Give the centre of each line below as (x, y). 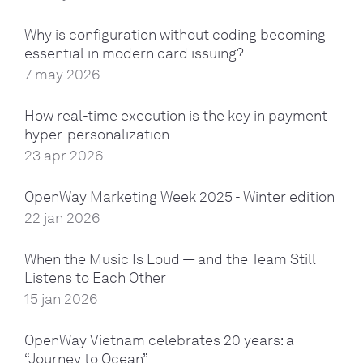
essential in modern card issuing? (134, 53)
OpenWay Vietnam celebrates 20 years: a (159, 341)
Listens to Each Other (95, 278)
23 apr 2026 (64, 155)
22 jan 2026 (62, 218)
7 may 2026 (62, 74)
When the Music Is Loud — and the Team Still (170, 260)
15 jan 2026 (61, 299)
